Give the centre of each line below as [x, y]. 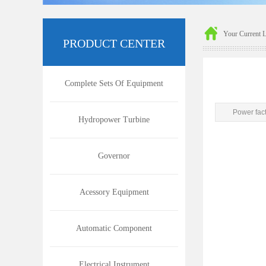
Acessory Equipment [114, 192]
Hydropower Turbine [114, 120]
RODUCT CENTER [117, 43]
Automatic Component [114, 228]
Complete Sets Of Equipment [114, 83]
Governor [114, 156]
